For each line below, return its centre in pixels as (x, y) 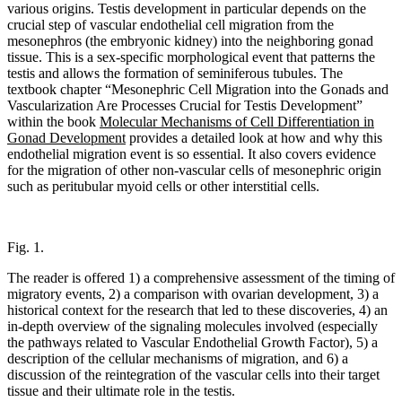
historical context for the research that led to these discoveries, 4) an (197, 310)
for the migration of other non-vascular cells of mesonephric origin (194, 170)
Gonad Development (66, 137)
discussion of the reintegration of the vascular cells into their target (193, 374)
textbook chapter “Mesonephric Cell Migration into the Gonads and (198, 89)
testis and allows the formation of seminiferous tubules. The (175, 73)
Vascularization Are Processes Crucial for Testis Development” (185, 105)
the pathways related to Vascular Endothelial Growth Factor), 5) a (192, 342)
